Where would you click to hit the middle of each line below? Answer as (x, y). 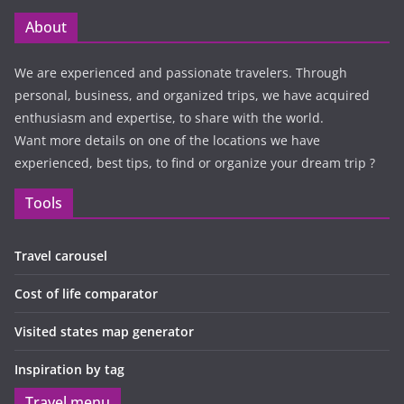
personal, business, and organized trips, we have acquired (192, 95)
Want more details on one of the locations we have (167, 140)
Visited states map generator (104, 331)
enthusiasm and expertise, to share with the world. (169, 117)
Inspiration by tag (69, 369)
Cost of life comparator (86, 293)
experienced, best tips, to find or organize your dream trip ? (195, 162)
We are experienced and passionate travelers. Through (181, 72)
